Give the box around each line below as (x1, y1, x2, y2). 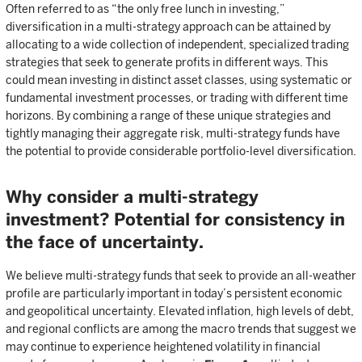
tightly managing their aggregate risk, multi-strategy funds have (6, 127, 340, 140)
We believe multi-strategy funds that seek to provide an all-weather (6, 269, 356, 282)
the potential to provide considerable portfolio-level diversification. (6, 145, 356, 158)
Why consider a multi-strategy (6, 187, 259, 207)
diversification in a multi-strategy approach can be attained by (6, 20, 330, 33)
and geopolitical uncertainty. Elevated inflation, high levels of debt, (6, 305, 354, 318)
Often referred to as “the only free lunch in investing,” (6, 2, 285, 15)
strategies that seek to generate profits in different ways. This (6, 56, 328, 69)
